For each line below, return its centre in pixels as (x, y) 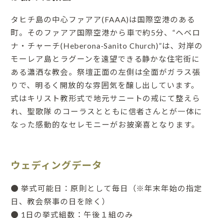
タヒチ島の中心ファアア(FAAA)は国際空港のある (103, 20)
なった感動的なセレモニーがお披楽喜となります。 (105, 125)
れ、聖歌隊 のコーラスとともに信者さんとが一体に (107, 112)
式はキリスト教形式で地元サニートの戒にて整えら (106, 99)
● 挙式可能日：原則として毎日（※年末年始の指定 (107, 188)
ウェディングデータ (56, 165)
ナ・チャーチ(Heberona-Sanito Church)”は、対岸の (107, 46)
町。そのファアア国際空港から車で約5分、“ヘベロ (106, 33)
